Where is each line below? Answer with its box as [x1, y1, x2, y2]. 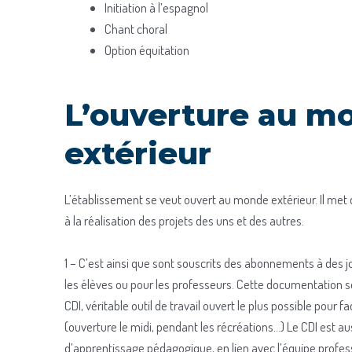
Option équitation [104, 41, 189, 58]
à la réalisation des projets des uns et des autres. [64, 212, 304, 229]
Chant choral [104, 20, 167, 37]
